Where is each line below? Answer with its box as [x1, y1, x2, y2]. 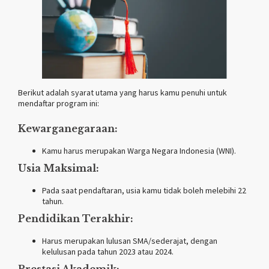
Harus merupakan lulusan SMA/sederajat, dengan [42, 235, 217, 246]
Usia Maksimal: [18, 162, 99, 174]
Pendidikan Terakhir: [18, 212, 133, 225]
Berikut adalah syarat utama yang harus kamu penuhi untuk [18, 86, 227, 98]
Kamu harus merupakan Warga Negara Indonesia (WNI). [42, 145, 236, 156]
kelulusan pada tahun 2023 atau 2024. [42, 246, 174, 257]
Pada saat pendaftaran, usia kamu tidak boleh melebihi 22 [42, 184, 246, 196]
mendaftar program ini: [18, 97, 99, 109]
